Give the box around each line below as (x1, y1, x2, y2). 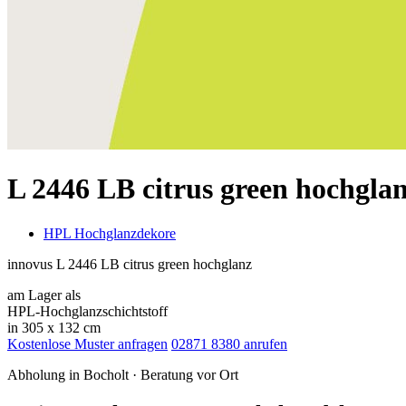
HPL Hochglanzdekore (43, 225, 176, 241)
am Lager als (7, 286, 81, 303)
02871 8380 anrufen (171, 335, 287, 352)
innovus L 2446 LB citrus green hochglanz (7, 256, 252, 272)
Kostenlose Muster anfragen (7, 335, 168, 352)
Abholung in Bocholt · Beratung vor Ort (7, 366, 238, 382)
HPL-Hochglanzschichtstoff (7, 303, 168, 319)
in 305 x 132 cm (7, 319, 101, 335)
